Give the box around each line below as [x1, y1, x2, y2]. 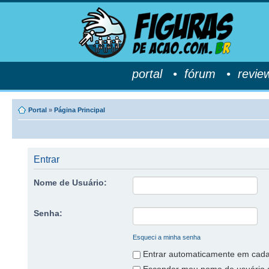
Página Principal [54, 106, 105, 113]
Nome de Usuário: [34, 178, 107, 187]
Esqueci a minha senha [133, 234, 201, 241]
